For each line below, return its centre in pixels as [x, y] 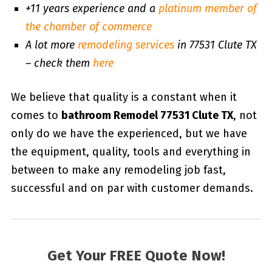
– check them [59, 63]
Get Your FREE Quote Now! [136, 256]
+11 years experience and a [92, 9]
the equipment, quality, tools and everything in [131, 152]
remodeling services [126, 45]
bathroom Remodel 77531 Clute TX [147, 116]
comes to [36, 116]
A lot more [51, 45]
